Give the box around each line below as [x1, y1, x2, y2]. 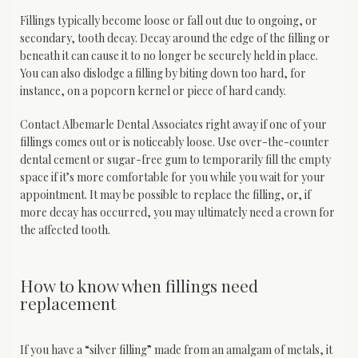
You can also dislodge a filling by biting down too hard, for [20, 65, 306, 81]
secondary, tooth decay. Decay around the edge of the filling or [20, 30, 330, 46]
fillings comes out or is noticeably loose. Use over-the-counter [20, 133, 329, 149]
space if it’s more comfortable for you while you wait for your [20, 169, 325, 185]
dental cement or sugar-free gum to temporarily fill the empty [20, 151, 331, 167]
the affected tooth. [20, 221, 110, 237]
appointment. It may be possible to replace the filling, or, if [20, 186, 311, 202]
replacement [20, 291, 116, 314]
